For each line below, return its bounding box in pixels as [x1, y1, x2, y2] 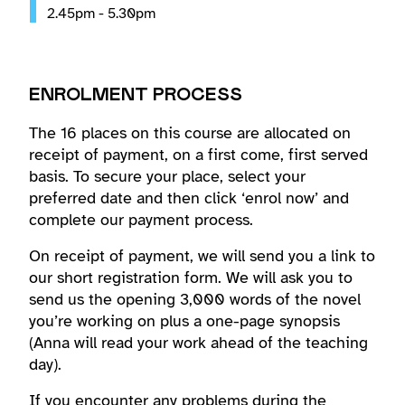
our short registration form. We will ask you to [29, 268, 353, 287]
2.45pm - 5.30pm [47, 5, 155, 23]
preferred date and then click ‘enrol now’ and [29, 188, 349, 208]
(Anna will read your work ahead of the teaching [29, 333, 368, 353]
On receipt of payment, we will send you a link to [29, 246, 375, 266]
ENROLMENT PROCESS [29, 86, 242, 104]
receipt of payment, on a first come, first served [29, 145, 368, 165]
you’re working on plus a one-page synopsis [29, 311, 340, 331]
